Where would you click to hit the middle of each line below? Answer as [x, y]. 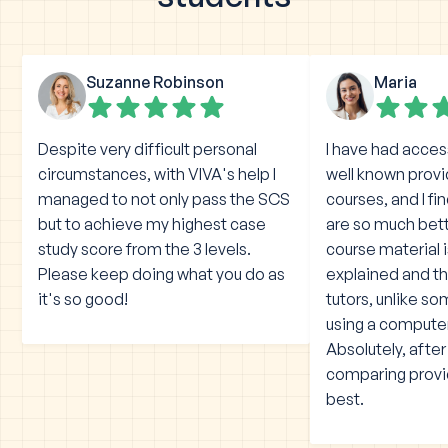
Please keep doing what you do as [162, 273]
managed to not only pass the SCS [164, 198]
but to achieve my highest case [152, 223]
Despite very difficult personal [148, 148]
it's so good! [83, 298]
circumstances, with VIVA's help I [157, 173]
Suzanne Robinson [155, 81]
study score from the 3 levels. [145, 248]
